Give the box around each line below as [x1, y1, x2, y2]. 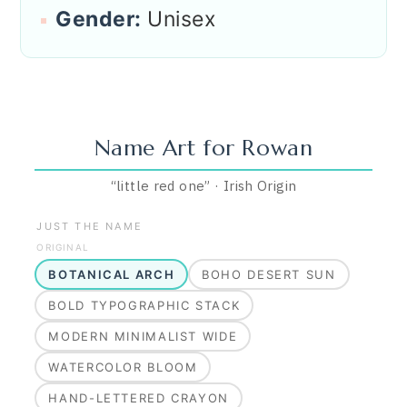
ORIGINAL [36, 241, 90, 253]
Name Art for [94, 134, 243, 162]
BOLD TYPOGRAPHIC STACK [48, 297, 241, 313]
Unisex [141, 6, 216, 32]
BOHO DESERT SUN [202, 266, 336, 282]
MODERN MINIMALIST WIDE [48, 328, 238, 343]
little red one [116, 177, 205, 194]
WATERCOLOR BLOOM [48, 359, 198, 374]
